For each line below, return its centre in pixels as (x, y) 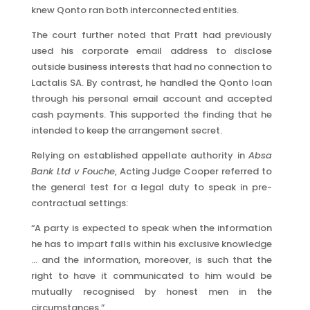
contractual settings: (79, 203)
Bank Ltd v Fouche (73, 171)
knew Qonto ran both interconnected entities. (135, 10)
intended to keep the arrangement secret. (126, 130)
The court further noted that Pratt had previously (152, 35)
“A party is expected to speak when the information (152, 228)
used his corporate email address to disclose (152, 51)
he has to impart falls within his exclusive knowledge (152, 244)
